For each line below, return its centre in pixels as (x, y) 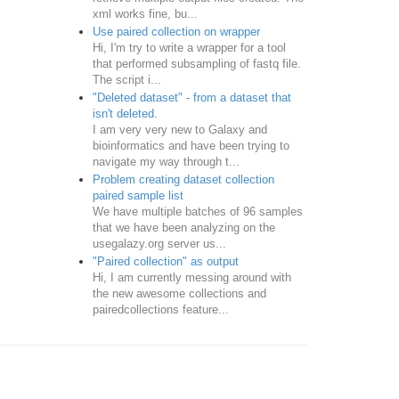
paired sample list (138, 195)
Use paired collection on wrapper (176, 31)
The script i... (126, 79)
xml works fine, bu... (145, 13)
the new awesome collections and (179, 293)
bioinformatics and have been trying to (191, 145)
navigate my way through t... (166, 161)
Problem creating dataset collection (183, 179)
